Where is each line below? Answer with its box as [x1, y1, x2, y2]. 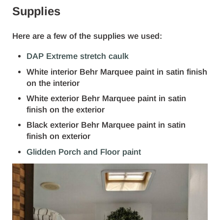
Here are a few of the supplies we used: [12, 31, 162, 41]
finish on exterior [27, 132, 91, 141]
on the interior [27, 78, 80, 88]
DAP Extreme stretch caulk [27, 52, 129, 61]
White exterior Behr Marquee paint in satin [27, 93, 187, 103]
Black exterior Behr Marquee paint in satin [27, 120, 186, 130]
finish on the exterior [27, 105, 105, 114]
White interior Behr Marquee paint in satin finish [27, 67, 208, 77]
